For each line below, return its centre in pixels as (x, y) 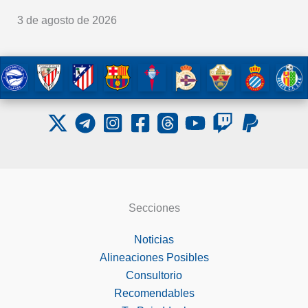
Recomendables (154, 293)
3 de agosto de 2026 (67, 20)
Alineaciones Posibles (154, 257)
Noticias (154, 239)
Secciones (154, 208)
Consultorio (154, 275)
